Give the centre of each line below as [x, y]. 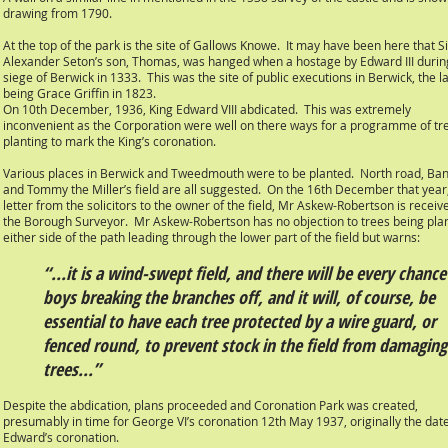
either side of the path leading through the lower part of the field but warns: [211, 237]
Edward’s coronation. [61, 437]
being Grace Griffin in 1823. [79, 93]
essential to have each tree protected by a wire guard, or [239, 321]
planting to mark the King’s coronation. [109, 141]
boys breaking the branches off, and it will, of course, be [239, 297]
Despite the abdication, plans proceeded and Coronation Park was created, [210, 405]
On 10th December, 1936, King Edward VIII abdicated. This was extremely [207, 109]
